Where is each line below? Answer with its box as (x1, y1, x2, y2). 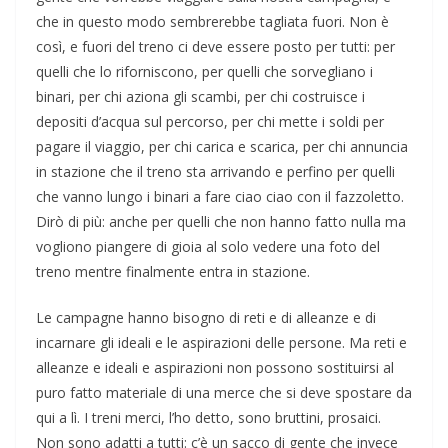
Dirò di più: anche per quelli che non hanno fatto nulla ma (36, 212, 406, 232)
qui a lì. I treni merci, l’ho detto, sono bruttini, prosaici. (36, 408, 381, 428)
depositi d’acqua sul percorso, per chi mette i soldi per (36, 112, 384, 132)
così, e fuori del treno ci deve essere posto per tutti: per (36, 37, 395, 57)
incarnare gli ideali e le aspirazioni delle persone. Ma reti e (36, 333, 407, 353)
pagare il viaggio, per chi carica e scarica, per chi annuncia (36, 137, 408, 157)
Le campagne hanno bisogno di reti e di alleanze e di (36, 308, 376, 328)
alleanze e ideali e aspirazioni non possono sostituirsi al (36, 358, 394, 378)
